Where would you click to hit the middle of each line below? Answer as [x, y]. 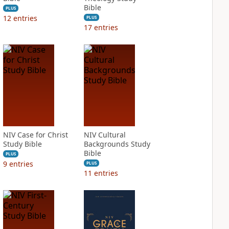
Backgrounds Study [117, 144]
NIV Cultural [105, 135]
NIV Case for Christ [35, 135]
